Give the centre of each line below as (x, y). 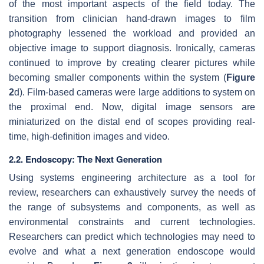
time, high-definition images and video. (89, 136)
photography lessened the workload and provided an (132, 33)
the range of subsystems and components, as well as (132, 207)
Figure (241, 77)
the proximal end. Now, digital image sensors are (132, 107)
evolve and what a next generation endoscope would (132, 251)
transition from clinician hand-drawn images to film (132, 18)
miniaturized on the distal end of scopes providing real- (132, 121)
